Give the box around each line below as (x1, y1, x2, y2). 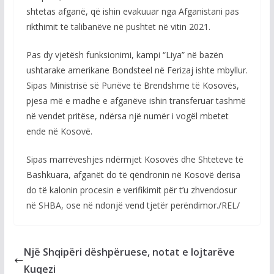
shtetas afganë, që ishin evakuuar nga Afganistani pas (26, 6, 239, 17)
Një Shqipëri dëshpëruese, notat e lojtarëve (23, 245, 235, 259)
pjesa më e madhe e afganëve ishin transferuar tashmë (26, 95, 246, 106)
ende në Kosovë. (26, 125, 92, 137)
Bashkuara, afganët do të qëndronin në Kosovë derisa (26, 169, 240, 180)
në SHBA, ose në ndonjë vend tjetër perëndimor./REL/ (26, 199, 240, 211)
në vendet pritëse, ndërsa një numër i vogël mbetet (26, 110, 229, 122)
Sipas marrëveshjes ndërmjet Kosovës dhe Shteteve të (26, 154, 243, 165)
